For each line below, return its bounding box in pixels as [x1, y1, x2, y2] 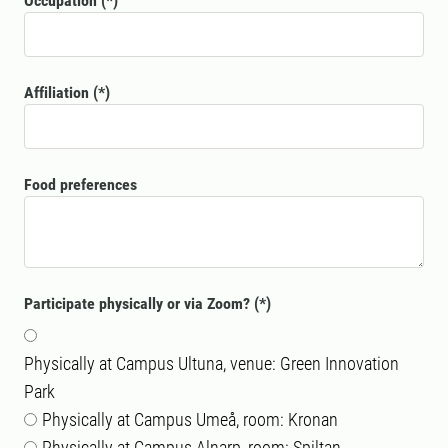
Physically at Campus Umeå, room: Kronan [42, 409, 338, 431]
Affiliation [24, 83, 89, 103]
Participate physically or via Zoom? [24, 294, 250, 314]
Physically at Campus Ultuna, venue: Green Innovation [24, 353, 399, 375]
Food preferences [24, 175, 137, 195]
